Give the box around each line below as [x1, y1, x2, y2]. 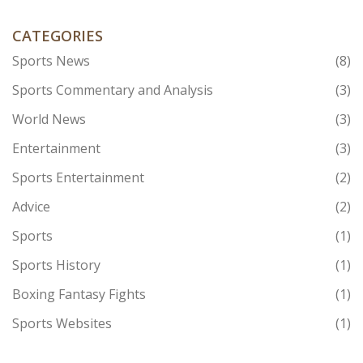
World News [12, 110, 86, 129]
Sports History [12, 256, 100, 275]
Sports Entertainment [12, 169, 144, 187]
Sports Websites [12, 314, 112, 333]
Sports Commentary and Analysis [12, 81, 213, 100]
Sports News [12, 52, 90, 70]
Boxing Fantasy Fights [12, 285, 146, 304]
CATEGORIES [12, 26, 103, 46]
